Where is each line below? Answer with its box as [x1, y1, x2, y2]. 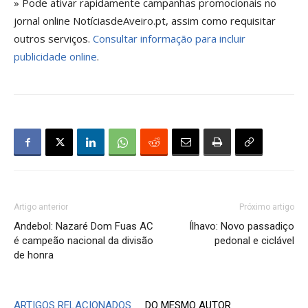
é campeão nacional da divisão [14, 234, 153, 247]
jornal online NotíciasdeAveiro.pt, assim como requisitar [14, 14, 276, 27]
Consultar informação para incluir [93, 32, 245, 45]
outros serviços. [14, 32, 93, 45]
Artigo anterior [14, 202, 68, 212]
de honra [14, 249, 54, 261]
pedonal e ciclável [214, 234, 294, 247]
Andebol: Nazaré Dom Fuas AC [14, 220, 153, 232]
